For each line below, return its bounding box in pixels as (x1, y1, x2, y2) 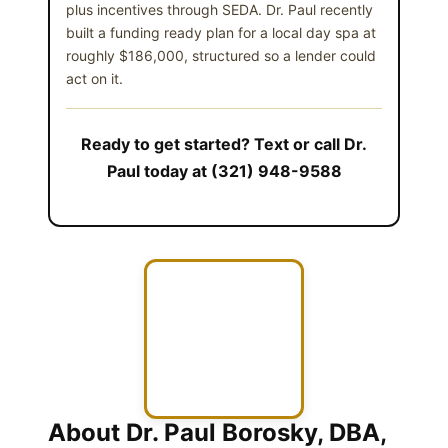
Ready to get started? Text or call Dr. (81, 133, 367, 154)
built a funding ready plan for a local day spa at (66, 23, 376, 41)
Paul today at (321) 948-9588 (106, 160, 342, 181)
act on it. (66, 69, 123, 87)
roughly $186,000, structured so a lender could (66, 46, 376, 64)
